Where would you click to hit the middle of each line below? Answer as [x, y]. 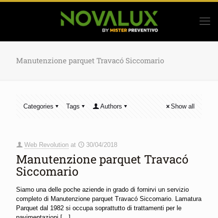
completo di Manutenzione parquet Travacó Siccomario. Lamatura [109, 199]
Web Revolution [46, 145]
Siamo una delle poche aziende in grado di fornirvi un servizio [102, 190]
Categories [38, 106]
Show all [183, 106]
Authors [111, 106]
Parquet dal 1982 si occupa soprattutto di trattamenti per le [99, 208]
